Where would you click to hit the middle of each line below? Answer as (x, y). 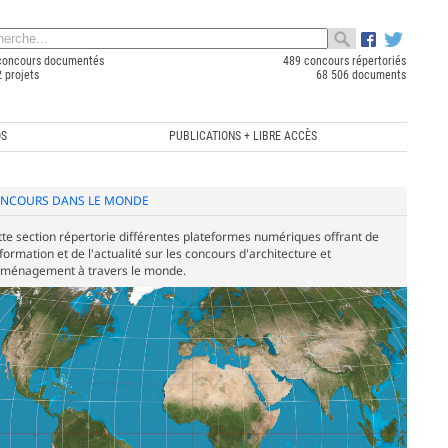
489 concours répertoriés (345, 61)
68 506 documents (361, 75)
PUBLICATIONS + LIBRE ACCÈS (242, 135)
